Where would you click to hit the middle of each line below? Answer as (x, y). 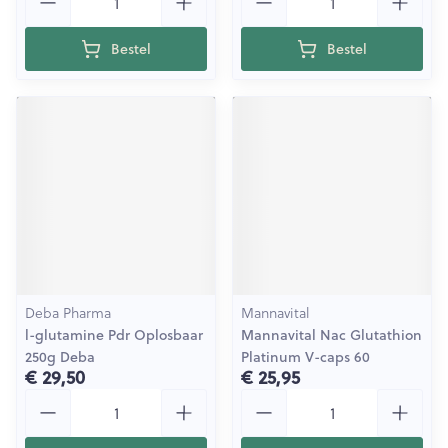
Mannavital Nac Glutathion (331, 335)
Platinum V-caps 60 (305, 357)
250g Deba (60, 357)
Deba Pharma (68, 313)
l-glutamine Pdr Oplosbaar (114, 335)
